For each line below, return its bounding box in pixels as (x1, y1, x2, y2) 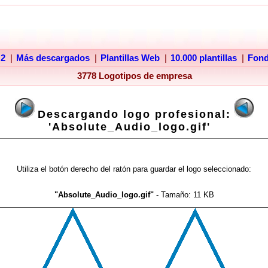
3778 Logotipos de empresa (77, 71, 192, 81)
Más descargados (16, 53, 90, 63)
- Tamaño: (153, 190, 191, 199)
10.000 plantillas (170, 53, 237, 63)
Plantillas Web (100, 53, 160, 63)
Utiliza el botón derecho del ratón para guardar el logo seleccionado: (17, 165, 251, 173)
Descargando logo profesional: (37, 108, 231, 120)
